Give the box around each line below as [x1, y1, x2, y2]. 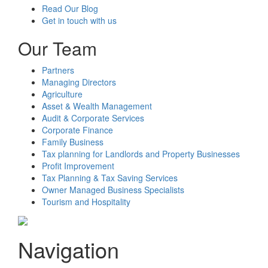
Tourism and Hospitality [42, 196, 130, 208]
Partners [42, 64, 74, 76]
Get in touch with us [42, 14, 117, 26]
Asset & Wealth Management [42, 100, 152, 112]
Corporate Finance [42, 124, 113, 136]
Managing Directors [42, 76, 116, 88]
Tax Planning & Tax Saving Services [42, 172, 178, 184]
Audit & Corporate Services [42, 112, 144, 124]
